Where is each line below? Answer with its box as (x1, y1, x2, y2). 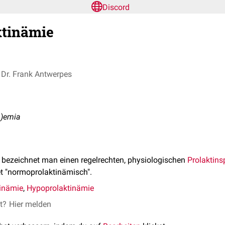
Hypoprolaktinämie (27, 183, 94, 193)
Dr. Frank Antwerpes (1, 69, 72, 79)
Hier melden (9, 199, 51, 209)
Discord (102, 3, 130, 12)
